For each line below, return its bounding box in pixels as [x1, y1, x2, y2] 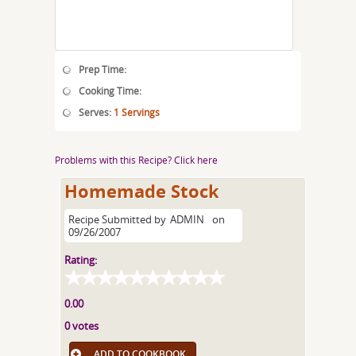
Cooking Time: [79, 84, 141, 97]
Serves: [79, 106, 114, 118]
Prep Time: [79, 63, 126, 75]
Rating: [64, 253, 98, 267]
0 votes [64, 319, 99, 333]
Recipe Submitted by [68, 212, 167, 226]
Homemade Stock [64, 179, 220, 203]
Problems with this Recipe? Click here [55, 153, 218, 166]
